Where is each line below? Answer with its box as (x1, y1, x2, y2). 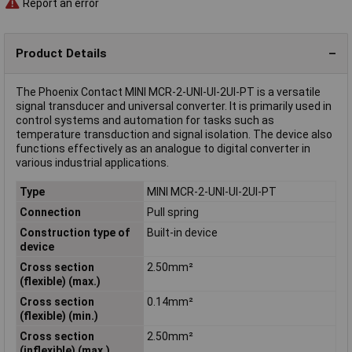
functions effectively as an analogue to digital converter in (16, 142, 310, 156)
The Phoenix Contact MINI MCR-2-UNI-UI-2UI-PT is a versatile (16, 86, 321, 99)
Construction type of (19, 225, 130, 239)
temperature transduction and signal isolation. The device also (16, 128, 332, 141)
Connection (19, 205, 81, 218)
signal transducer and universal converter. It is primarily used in (16, 100, 332, 113)
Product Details (16, 46, 107, 60)
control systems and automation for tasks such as (16, 114, 274, 127)
